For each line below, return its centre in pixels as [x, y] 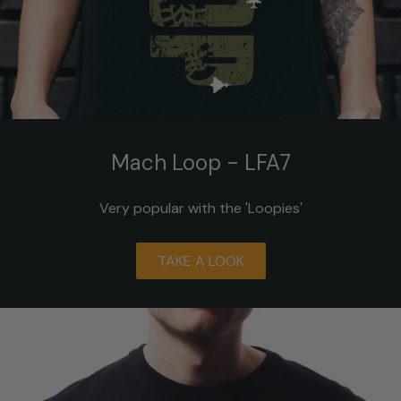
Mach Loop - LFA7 [200, 163]
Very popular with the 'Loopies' [200, 209]
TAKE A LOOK [200, 261]
